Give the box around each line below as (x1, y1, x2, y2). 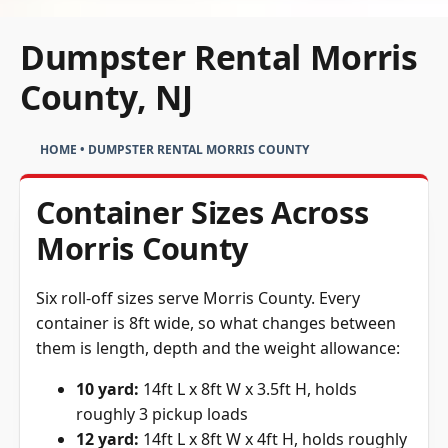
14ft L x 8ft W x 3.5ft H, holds (139, 377, 357, 400)
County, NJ (20, 73, 193, 120)
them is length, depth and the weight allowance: (36, 336, 400, 359)
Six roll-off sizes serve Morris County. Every (36, 286, 360, 309)
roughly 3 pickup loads (76, 402, 248, 425)
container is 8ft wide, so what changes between (36, 311, 396, 334)
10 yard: (76, 377, 139, 400)
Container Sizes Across (36, 190, 369, 233)
